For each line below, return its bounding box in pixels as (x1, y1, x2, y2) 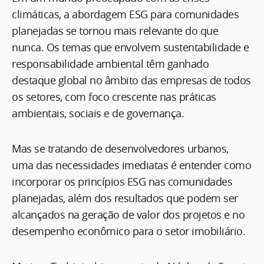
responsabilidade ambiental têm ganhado (12, 57, 209, 71)
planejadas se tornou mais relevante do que (12, 24, 218, 38)
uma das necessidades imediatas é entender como (12, 158, 251, 173)
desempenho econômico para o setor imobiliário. (12, 224, 245, 239)
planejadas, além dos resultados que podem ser (12, 191, 238, 206)
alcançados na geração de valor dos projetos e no (12, 207, 245, 222)
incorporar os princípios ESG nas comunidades (12, 174, 232, 189)
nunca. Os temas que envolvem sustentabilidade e (12, 40, 249, 55)
